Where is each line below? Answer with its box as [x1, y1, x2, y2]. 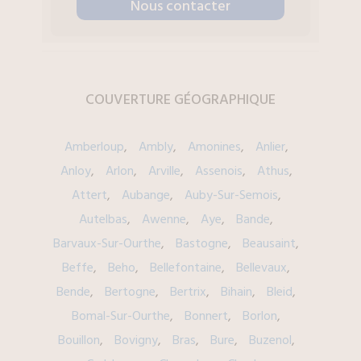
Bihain [221, 283, 253, 301]
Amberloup [64, 138, 124, 156]
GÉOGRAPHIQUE [173, 89, 276, 110]
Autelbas [79, 210, 128, 229]
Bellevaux [236, 259, 288, 277]
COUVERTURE [85, 89, 174, 110]
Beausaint [243, 234, 297, 253]
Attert [71, 186, 107, 205]
